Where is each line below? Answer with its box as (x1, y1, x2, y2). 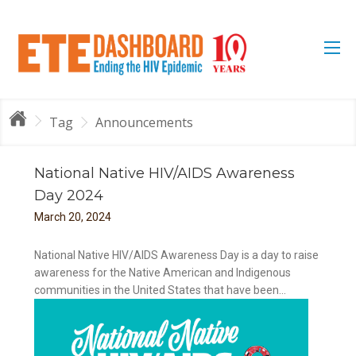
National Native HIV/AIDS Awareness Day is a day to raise (34, 249, 319, 261)
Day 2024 (34, 187, 104, 204)
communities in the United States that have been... (34, 284, 287, 296)
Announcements (95, 114, 193, 131)
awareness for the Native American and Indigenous (34, 266, 292, 279)
